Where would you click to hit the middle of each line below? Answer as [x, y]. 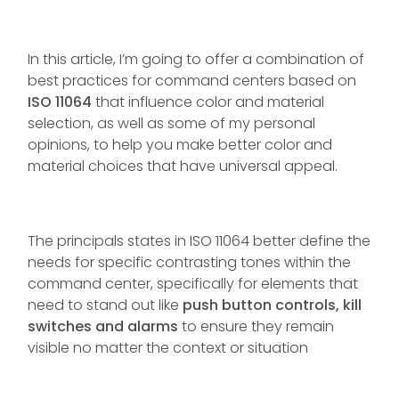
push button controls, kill [272, 305]
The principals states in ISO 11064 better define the [199, 240]
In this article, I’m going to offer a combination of [196, 59]
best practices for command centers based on [192, 80]
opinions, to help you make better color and [180, 144]
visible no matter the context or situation [168, 347]
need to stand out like [105, 305]
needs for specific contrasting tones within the [189, 262]
